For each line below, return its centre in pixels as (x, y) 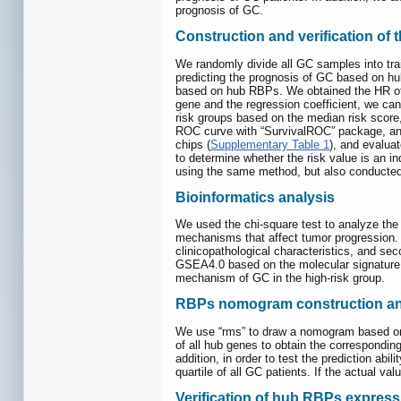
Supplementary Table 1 (270, 144)
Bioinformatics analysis (255, 197)
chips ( (193, 144)
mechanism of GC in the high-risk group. (280, 278)
